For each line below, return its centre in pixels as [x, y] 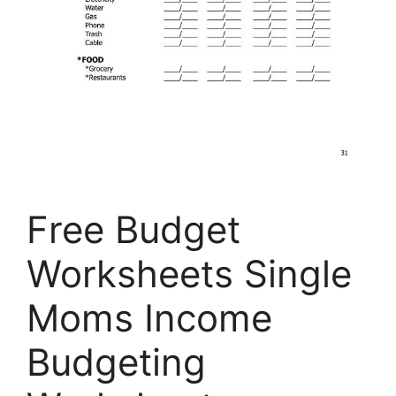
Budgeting [116, 362]
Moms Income [149, 318]
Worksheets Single [189, 274]
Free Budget [133, 230]
